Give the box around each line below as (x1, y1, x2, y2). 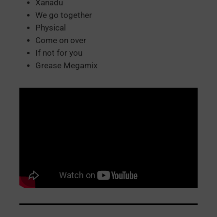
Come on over (35, 36, 86, 46)
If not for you (35, 48, 82, 58)
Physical (35, 23, 66, 33)
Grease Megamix (35, 61, 97, 71)
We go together (35, 11, 92, 20)
